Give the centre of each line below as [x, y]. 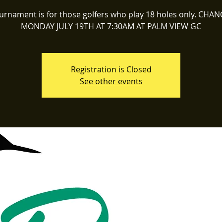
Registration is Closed [111, 69]
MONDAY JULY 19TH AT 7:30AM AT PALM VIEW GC [111, 26]
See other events [111, 81]
